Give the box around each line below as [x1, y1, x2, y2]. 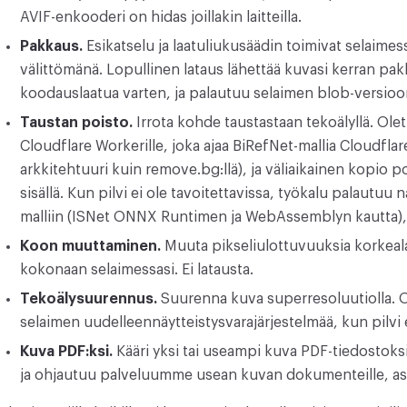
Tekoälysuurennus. [20, 292, 157, 306]
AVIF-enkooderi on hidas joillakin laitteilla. [20, 10, 302, 25]
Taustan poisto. [20, 115, 133, 130]
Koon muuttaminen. [20, 239, 161, 253]
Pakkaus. [20, 39, 83, 54]
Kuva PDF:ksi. [20, 344, 113, 359]
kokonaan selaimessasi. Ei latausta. [20, 263, 253, 277]
